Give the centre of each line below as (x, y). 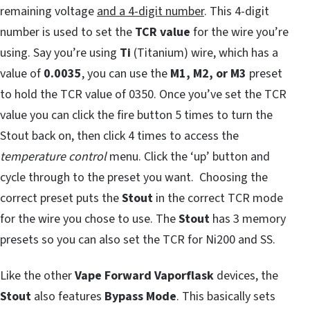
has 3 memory (248, 219)
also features (68, 296)
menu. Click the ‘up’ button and (188, 156)
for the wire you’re (239, 32)
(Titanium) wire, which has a (204, 53)
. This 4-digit (237, 11)
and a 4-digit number (151, 11)
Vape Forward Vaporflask (143, 275)
